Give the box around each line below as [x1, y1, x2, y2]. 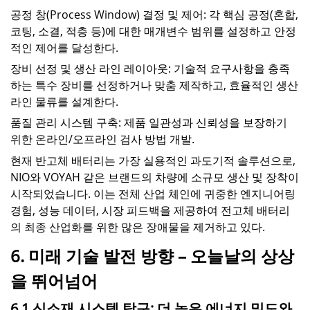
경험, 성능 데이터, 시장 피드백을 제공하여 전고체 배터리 [10, 202, 290, 218]
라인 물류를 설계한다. [10, 93, 118, 109]
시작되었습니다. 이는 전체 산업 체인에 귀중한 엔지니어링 [10, 185, 295, 201]
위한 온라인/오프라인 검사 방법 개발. [10, 131, 194, 147]
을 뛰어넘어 [10, 269, 98, 293]
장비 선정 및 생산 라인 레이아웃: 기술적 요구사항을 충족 [10, 60, 290, 76]
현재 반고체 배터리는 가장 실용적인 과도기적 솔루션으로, [10, 152, 295, 168]
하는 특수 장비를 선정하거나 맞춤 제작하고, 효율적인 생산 [10, 77, 298, 93]
